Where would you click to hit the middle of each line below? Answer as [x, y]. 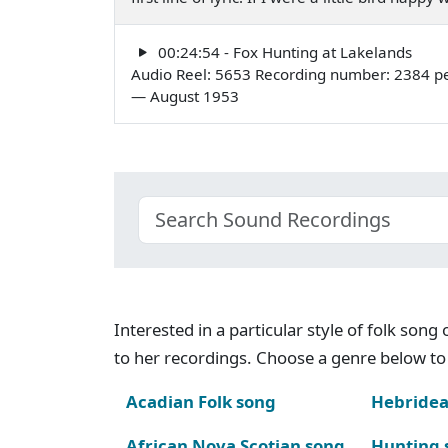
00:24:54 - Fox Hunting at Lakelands [283, 51]
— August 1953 [185, 95]
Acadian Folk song [201, 401]
